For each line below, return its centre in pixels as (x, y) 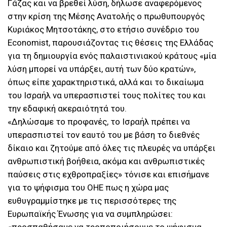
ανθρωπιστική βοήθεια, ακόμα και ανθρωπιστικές (106, 161)
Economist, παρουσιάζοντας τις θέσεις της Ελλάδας (110, 43)
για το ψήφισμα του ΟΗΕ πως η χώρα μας (88, 188)
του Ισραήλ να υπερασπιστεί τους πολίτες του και (107, 96)
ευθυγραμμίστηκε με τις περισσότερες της (92, 201)
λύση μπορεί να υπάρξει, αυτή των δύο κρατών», (102, 69)
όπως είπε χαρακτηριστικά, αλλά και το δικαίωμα (106, 82)
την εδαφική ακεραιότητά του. (67, 109)
